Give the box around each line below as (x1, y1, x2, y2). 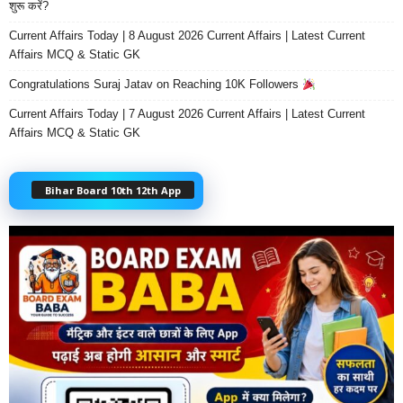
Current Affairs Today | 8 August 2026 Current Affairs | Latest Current (9, 29, 365, 43)
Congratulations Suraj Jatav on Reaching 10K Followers (9, 77, 302, 92)
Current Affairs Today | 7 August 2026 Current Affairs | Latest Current (9, 107, 365, 121)
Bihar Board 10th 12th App (45, 184, 181, 198)
